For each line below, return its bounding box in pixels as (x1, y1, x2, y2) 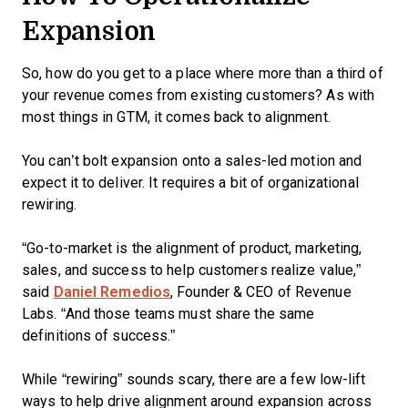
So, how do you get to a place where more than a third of (22, 66, 383, 82)
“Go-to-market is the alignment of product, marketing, (22, 240, 362, 257)
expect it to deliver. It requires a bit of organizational (22, 175, 359, 191)
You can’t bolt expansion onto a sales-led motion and (22, 153, 362, 169)
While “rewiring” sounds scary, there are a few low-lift (22, 372, 366, 388)
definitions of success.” (22, 328, 176, 344)
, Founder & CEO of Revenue (170, 284, 352, 301)
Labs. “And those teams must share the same (22, 306, 315, 322)
